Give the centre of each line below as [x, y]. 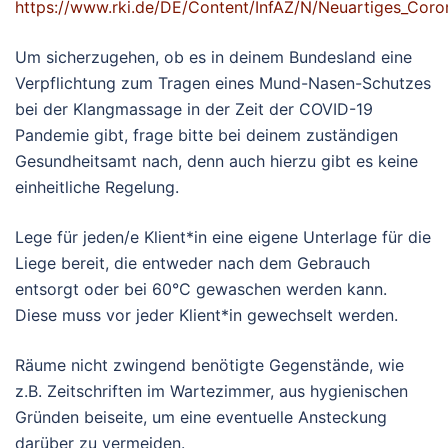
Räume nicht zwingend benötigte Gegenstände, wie [209, 365]
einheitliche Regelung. [97, 187]
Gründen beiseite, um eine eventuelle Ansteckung [201, 417]
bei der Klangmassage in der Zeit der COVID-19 [194, 109]
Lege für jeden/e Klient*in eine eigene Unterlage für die [223, 237]
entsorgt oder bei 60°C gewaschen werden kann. [201, 289]
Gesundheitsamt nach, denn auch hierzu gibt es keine [216, 161]
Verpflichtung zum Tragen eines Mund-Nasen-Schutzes [223, 83]
